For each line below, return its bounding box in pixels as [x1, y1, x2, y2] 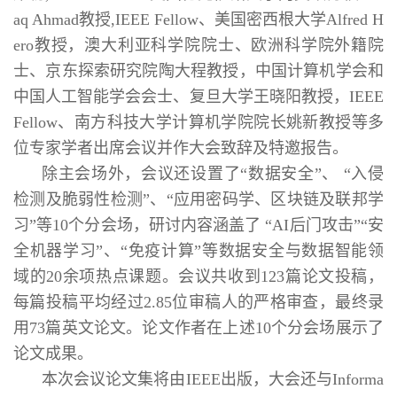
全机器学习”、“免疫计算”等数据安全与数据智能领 [13, 241, 384, 260]
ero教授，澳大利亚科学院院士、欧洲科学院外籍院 [13, 35, 384, 54]
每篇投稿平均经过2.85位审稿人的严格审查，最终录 [13, 292, 384, 311]
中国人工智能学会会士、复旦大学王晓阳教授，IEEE [13, 87, 384, 105]
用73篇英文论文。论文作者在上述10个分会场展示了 [13, 318, 384, 337]
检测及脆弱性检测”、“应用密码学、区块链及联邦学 [13, 190, 384, 208]
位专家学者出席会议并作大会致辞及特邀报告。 [13, 138, 348, 157]
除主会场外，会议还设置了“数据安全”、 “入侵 [42, 164, 384, 183]
